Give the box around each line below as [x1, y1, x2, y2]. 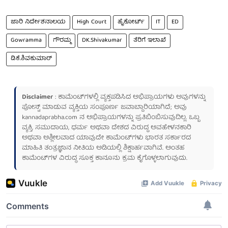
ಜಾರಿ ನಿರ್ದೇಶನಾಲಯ [11, 16, 66, 27]
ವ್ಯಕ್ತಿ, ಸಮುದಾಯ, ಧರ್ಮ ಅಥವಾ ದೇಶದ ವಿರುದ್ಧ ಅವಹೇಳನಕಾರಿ [22, 122, 191, 134]
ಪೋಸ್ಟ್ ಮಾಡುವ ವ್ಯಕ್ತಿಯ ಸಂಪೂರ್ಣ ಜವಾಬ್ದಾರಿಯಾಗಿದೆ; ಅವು [22, 101, 187, 113]
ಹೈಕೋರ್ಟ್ [118, 16, 145, 27]
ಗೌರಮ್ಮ [53, 35, 71, 46]
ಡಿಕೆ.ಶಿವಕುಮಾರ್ [11, 53, 52, 64]
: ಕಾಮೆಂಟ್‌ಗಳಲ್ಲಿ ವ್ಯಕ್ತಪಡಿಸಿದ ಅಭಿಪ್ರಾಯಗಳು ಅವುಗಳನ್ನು [53, 91, 206, 103]
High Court [77, 16, 106, 27]
